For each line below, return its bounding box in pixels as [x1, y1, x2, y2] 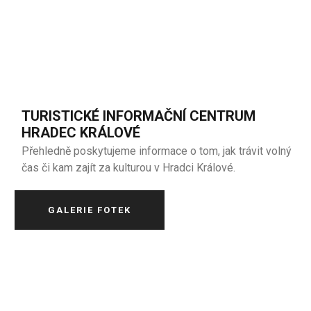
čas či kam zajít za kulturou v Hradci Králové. [22, 161, 236, 174]
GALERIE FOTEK [48, 205, 132, 215]
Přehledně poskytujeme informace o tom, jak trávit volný [22, 144, 292, 158]
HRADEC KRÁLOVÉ [22, 124, 141, 141]
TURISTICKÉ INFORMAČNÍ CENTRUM [22, 108, 256, 124]
